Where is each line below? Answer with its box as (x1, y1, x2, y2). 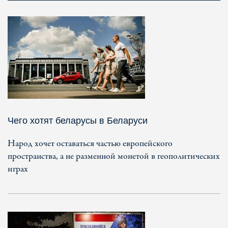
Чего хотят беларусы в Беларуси (8, 115, 148, 126)
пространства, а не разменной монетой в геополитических (8, 150, 220, 163)
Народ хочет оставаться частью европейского (8, 137, 173, 150)
